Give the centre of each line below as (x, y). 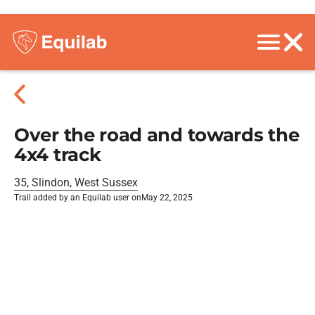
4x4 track (58, 155)
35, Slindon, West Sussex (76, 182)
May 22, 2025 (167, 198)
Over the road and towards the (157, 135)
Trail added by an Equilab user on (78, 198)
